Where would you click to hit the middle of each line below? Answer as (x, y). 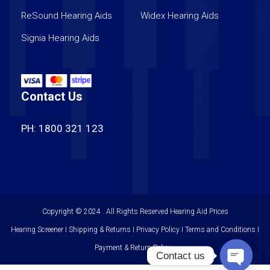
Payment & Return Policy (135, 247)
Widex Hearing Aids (180, 15)
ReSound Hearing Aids (67, 15)
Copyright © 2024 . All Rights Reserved (106, 211)
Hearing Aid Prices (199, 211)
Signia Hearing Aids (61, 38)
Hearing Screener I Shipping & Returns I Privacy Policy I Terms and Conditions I (135, 229)
